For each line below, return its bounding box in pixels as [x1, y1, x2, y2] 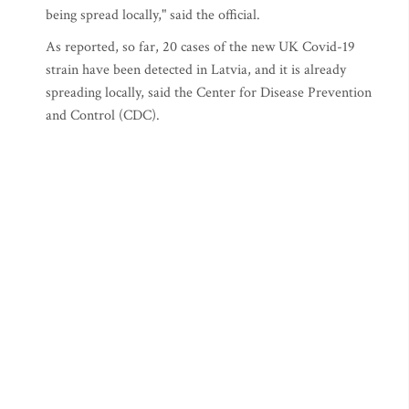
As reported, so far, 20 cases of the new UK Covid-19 [46, 37, 355, 57]
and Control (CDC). [46, 106, 160, 125]
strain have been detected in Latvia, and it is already [46, 60, 346, 79]
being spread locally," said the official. [46, 5, 260, 25]
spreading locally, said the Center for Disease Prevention [46, 83, 372, 102]
